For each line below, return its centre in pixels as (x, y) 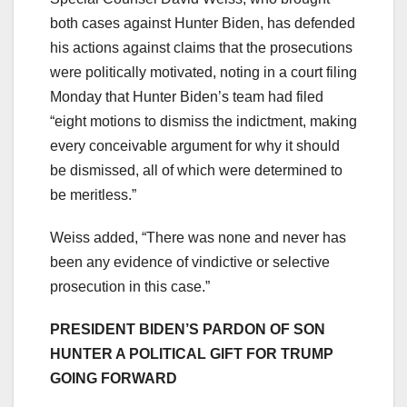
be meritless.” (93, 194)
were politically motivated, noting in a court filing (203, 72)
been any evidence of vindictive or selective (190, 262)
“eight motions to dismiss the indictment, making (203, 121)
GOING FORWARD (114, 378)
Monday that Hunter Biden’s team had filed (187, 96)
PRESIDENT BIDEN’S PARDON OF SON (188, 329)
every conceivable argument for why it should (195, 145)
